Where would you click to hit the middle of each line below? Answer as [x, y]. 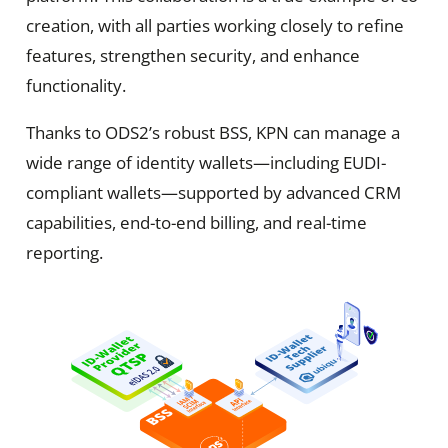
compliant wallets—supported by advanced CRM [213, 192]
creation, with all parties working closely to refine [214, 25]
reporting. [64, 252]
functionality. [75, 85]
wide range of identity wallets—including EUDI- [205, 162]
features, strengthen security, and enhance [192, 55]
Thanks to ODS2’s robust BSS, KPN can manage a [212, 132]
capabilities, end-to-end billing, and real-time [196, 222]
